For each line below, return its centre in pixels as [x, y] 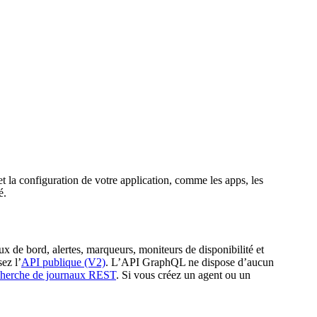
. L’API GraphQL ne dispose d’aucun [190, 262]
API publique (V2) [63, 262]
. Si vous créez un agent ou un [183, 275]
